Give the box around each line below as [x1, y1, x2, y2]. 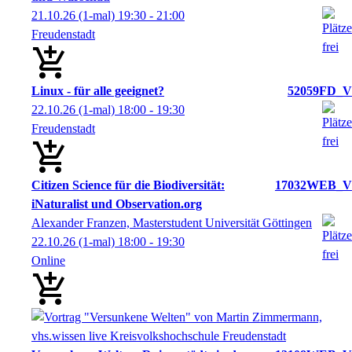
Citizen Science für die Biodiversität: [31, 178, 225, 192]
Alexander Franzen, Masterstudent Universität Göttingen [31, 215, 312, 229]
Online [31, 253, 65, 267]
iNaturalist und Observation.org [31, 196, 202, 211]
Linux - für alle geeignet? [31, 83, 164, 97]
